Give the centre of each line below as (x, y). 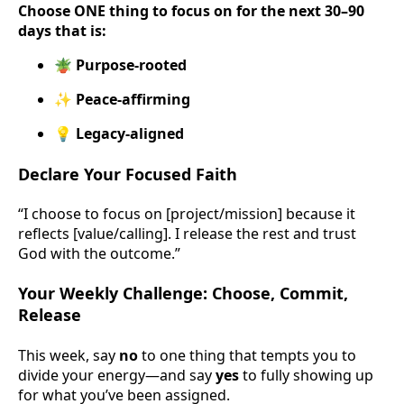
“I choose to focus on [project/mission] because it (187, 214)
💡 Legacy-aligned (119, 134)
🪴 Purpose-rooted (120, 65)
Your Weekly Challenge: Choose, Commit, (183, 294)
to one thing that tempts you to (247, 355)
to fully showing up (306, 375)
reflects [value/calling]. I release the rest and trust (187, 234)
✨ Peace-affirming (122, 100)
